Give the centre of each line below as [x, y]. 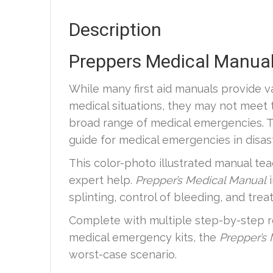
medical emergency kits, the [144, 238]
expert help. [102, 180]
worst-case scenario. [123, 255]
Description [115, 30]
